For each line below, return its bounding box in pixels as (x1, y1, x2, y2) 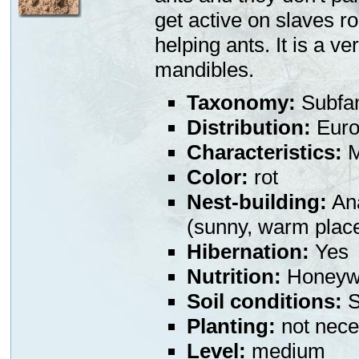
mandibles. (154, 57, 254, 82)
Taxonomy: (186, 91, 296, 115)
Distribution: (186, 115, 311, 140)
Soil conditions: (186, 289, 342, 314)
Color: (186, 165, 248, 190)
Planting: (186, 314, 276, 339)
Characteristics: (186, 140, 342, 165)
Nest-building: (186, 190, 327, 215)
